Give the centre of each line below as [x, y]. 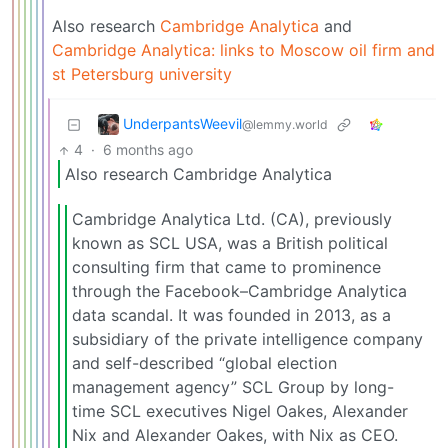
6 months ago [148, 150]
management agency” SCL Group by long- [233, 386]
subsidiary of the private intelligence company [247, 338]
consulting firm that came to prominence [226, 266]
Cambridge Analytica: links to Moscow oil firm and [243, 50]
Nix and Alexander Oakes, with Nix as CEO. [235, 434]
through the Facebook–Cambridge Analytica [239, 290]
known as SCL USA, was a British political [230, 242]
